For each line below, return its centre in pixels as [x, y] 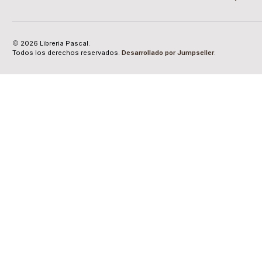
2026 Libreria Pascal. [54, 43]
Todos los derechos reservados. [67, 52]
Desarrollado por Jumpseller [168, 52]
